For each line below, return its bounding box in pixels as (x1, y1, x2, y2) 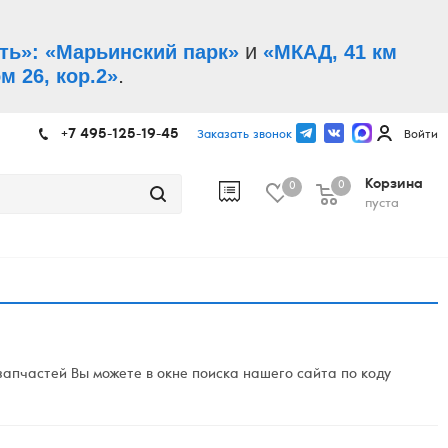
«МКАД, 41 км (263, 41, 397, 63)
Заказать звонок (197, 129, 292, 141)
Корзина (365, 178, 423, 192)
